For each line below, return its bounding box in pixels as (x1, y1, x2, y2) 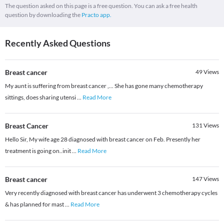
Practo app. (81, 10, 111, 18)
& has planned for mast (5, 200, 65, 208)
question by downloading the (5, 10, 81, 18)
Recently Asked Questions (5, 37, 110, 48)
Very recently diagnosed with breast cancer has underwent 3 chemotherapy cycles (5, 188, 217, 196)
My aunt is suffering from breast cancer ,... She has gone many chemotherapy (5, 81, 203, 89)
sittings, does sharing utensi (5, 93, 77, 101)
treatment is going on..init (5, 146, 72, 154)
